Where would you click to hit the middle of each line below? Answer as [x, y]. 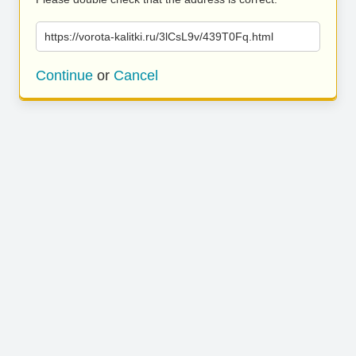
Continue [64, 75]
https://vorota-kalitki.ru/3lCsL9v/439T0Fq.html [159, 37]
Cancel [136, 75]
